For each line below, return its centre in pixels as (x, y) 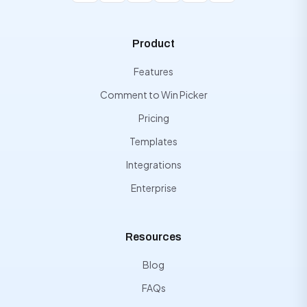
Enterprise (153, 188)
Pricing (153, 118)
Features (153, 71)
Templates (153, 141)
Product (153, 44)
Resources (153, 237)
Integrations (153, 164)
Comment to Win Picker (153, 95)
